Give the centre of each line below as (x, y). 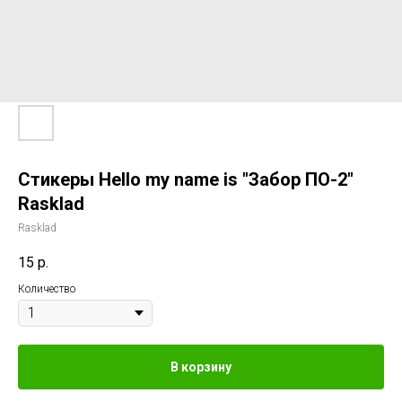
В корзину (201, 367)
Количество (47, 289)
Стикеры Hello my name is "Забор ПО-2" (186, 179)
